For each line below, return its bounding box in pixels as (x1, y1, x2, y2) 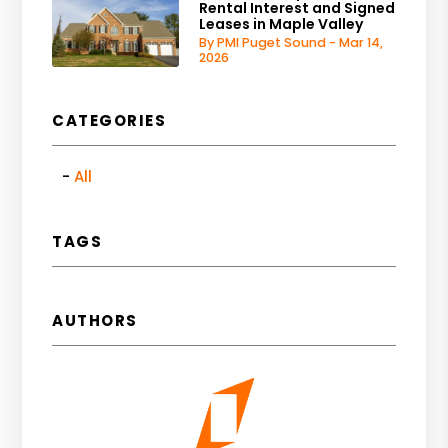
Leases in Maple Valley (199, 13, 364, 34)
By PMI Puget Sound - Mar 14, (199, 33, 384, 51)
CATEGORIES (52, 109, 167, 131)
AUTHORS (52, 309, 138, 331)
